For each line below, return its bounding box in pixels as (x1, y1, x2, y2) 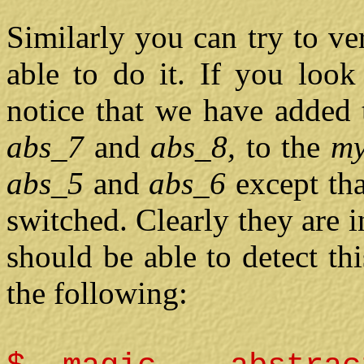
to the (236, 129, 331, 165)
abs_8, (150, 129, 236, 165)
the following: (6, 275, 188, 311)
